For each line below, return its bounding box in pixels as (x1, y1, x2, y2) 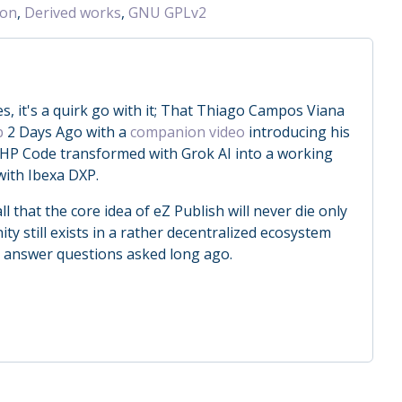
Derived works (24, 2, 121, 22)
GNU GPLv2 (128, 2, 206, 22)
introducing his (245, 121, 350, 142)
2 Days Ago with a (4, 121, 130, 142)
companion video (130, 121, 245, 142)
